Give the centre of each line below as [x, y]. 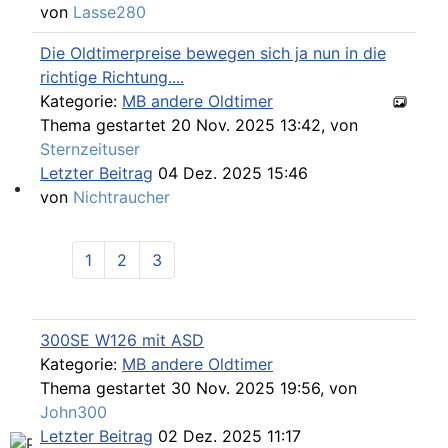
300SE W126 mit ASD [122, 339]
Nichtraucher [121, 196]
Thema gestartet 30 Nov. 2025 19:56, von [198, 387]
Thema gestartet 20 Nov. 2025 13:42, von [199, 124]
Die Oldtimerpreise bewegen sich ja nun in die [213, 52]
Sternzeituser [90, 148]
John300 [73, 411]
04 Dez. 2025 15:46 [230, 172]
